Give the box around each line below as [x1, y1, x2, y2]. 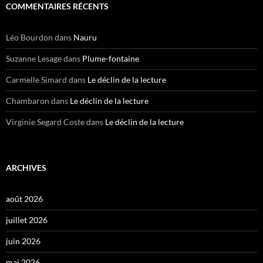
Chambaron [6, 96, 49, 106]
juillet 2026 [6, 215, 48, 225]
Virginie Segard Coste [6, 117, 85, 127]
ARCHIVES [6, 163, 46, 173]
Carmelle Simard [6, 75, 67, 85]
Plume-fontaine [82, 53, 139, 64]
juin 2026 [6, 236, 41, 247]
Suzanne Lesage [6, 53, 62, 64]
